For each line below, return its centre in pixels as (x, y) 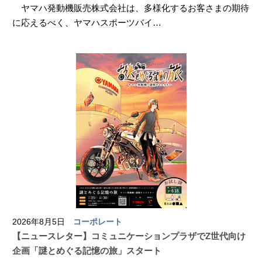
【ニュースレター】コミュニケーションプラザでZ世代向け (129, 236)
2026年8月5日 (39, 222)
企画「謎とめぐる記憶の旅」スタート (87, 251)
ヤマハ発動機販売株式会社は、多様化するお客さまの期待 (131, 8)
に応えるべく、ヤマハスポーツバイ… (87, 23)
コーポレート (98, 222)
